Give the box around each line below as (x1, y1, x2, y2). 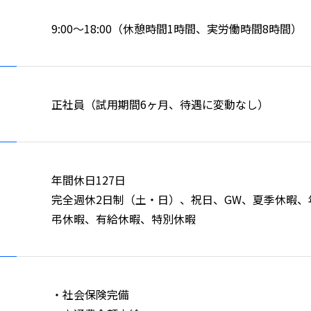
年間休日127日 (51, 171, 126, 188)
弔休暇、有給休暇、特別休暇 (51, 210, 196, 227)
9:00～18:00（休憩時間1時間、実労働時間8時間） (51, 20, 302, 37)
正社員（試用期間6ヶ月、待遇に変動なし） (51, 96, 269, 112)
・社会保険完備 (51, 286, 129, 303)
